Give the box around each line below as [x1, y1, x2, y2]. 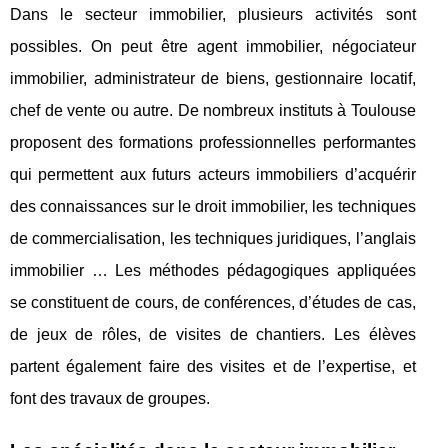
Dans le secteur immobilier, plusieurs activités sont [10, 6, 416, 24]
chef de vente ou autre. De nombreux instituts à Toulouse [10, 102, 416, 120]
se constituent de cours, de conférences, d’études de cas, [10, 294, 416, 312]
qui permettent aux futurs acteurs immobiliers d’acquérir [10, 166, 416, 184]
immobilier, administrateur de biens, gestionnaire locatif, [10, 70, 416, 88]
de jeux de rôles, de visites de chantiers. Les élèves [10, 326, 416, 344]
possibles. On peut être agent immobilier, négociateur [10, 38, 416, 56]
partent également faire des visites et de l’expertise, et [10, 358, 416, 376]
